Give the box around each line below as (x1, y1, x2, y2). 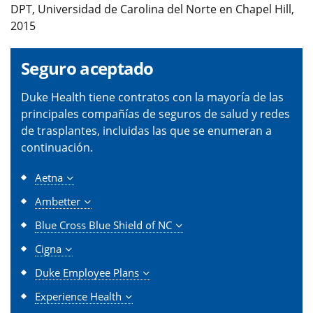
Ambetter (35, 194, 80, 209)
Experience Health (35, 289, 122, 304)
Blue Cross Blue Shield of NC (35, 218, 172, 233)
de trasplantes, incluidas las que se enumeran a (21, 123, 272, 139)
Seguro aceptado (21, 57, 154, 80)
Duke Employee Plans (35, 265, 139, 280)
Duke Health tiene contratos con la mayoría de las (21, 89, 284, 105)
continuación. (21, 140, 93, 156)
